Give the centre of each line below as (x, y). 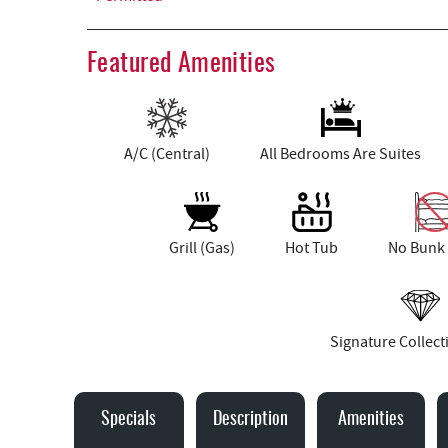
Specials (129, 419)
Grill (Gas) (202, 247)
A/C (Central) (167, 153)
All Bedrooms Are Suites (340, 153)
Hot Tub (311, 247)
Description (250, 419)
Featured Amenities (181, 63)
